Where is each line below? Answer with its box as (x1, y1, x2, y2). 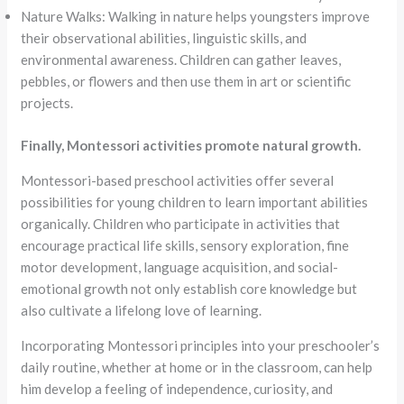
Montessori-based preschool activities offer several (21, 171, 335, 188)
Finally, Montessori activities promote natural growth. (21, 136, 362, 153)
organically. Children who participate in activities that (21, 215, 341, 232)
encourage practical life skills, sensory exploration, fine (21, 236, 350, 253)
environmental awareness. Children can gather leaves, (21, 51, 342, 68)
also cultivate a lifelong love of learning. (21, 301, 262, 318)
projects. (21, 95, 74, 111)
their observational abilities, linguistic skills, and (21, 30, 308, 46)
